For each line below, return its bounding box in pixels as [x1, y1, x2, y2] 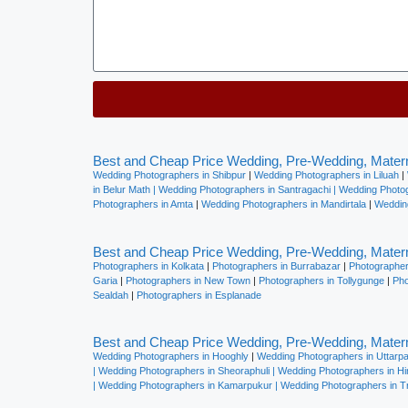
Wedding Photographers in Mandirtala [201, 199, 366, 209]
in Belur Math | [93, 184, 158, 195]
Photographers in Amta [93, 199, 193, 209]
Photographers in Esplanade [137, 289, 261, 301]
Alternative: [93, 119, 177, 138]
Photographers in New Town [123, 274, 250, 286]
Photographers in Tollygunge [259, 274, 384, 286]
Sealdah [93, 289, 128, 301]
